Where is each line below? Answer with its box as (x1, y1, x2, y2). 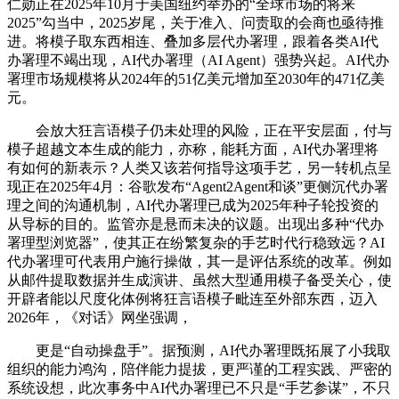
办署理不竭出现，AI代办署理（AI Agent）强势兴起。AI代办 (7, 53, 389, 69)
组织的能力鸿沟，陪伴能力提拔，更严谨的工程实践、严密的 (7, 362, 392, 378)
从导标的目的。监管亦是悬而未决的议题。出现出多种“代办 (7, 216, 384, 232)
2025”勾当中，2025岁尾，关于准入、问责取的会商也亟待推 (7, 15, 384, 31)
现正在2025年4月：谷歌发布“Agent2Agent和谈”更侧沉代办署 (7, 179, 388, 195)
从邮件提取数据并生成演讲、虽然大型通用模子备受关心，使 (7, 273, 392, 289)
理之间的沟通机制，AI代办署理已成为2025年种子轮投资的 (7, 198, 379, 214)
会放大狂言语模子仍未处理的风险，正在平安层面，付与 (7, 123, 392, 139)
